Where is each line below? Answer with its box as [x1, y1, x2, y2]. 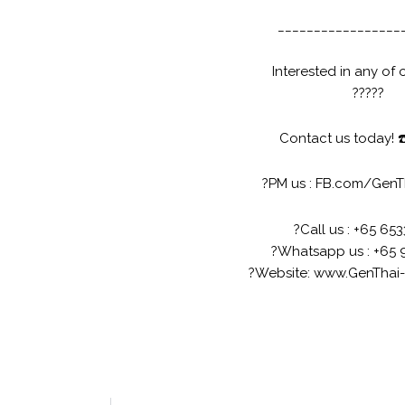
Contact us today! [279, 130, 398, 147]
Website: [254, 264, 314, 281]
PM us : [268, 175, 316, 193]
